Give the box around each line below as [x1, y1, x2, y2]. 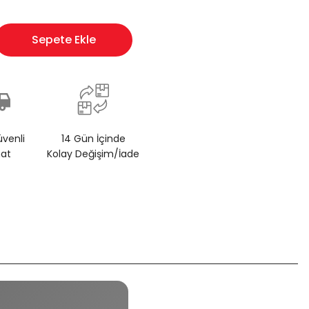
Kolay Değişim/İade [47, 147, 139, 161]
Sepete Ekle [31, 32, 96, 48]
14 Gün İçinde [61, 132, 126, 146]
